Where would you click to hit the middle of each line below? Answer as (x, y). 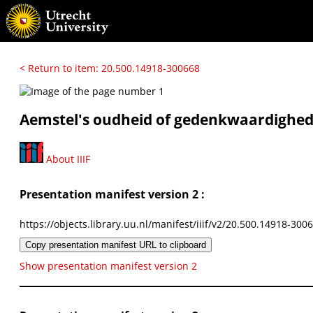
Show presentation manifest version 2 (108, 265)
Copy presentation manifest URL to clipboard (116, 245)
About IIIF (67, 159)
